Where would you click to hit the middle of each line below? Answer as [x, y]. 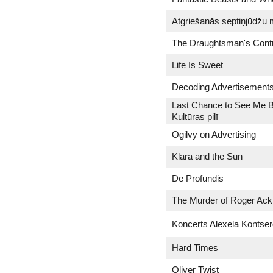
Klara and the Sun [207, 156]
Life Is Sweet [197, 65]
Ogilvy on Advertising [214, 134]
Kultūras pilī [195, 117]
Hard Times [195, 248]
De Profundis [198, 178]
